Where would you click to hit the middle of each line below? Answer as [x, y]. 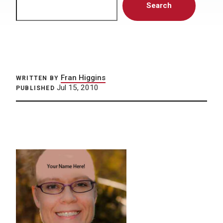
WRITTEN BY [37, 78]
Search [159, 5]
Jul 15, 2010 [76, 88]
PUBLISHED [35, 88]
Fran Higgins [83, 78]
